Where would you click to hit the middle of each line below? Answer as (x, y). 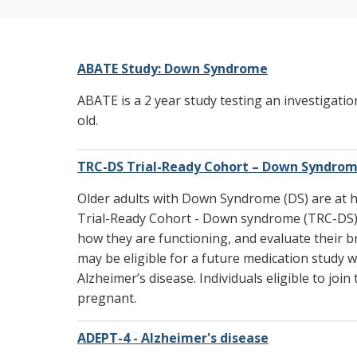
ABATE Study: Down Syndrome (173, 69)
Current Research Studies (203, 47)
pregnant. (107, 298)
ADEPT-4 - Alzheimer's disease (173, 338)
